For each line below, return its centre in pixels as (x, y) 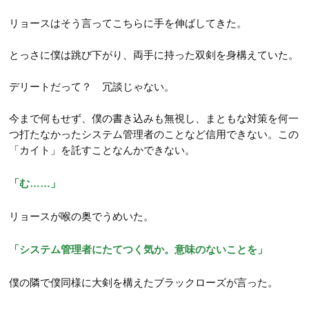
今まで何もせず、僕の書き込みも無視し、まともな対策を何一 (154, 118)
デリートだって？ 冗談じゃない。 (92, 86)
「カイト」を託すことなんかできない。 (102, 150)
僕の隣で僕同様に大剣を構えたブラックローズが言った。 (144, 282)
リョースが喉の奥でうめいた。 (82, 216)
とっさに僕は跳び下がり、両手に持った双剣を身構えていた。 (154, 54)
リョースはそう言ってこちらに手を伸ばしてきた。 (128, 23)
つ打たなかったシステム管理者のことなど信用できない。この (154, 134)
